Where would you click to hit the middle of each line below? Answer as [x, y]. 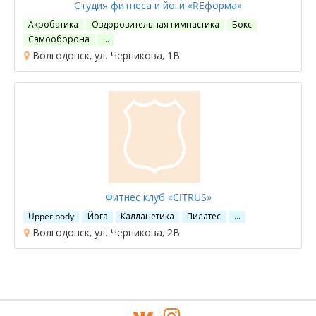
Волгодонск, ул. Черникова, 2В [105, 232]
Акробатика [54, 24]
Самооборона [59, 39]
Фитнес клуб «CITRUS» [158, 197]
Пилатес [204, 216]
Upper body [51, 216]
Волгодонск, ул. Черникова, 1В [105, 55]
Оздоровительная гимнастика [155, 24]
